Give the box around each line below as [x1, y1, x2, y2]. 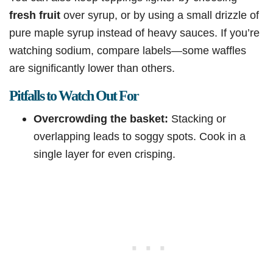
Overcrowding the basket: [34, 112, 168, 126]
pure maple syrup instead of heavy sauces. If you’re [9, 26, 260, 40]
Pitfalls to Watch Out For [9, 88, 138, 104]
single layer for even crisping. [34, 147, 175, 161]
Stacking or [168, 112, 226, 126]
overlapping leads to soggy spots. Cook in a [34, 130, 246, 143]
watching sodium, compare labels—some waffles [9, 44, 246, 57]
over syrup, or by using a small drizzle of [60, 9, 259, 22]
